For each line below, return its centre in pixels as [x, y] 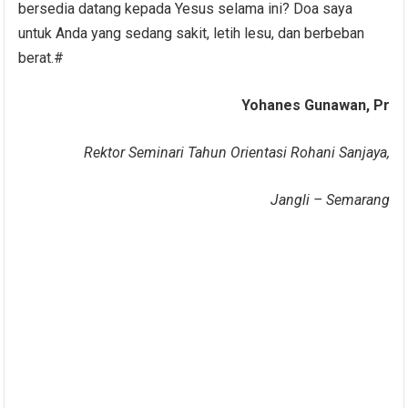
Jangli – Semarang [330, 199]
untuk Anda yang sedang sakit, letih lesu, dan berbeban [192, 33]
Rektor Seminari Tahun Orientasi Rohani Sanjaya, [236, 152]
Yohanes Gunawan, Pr [315, 105]
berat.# [41, 57]
